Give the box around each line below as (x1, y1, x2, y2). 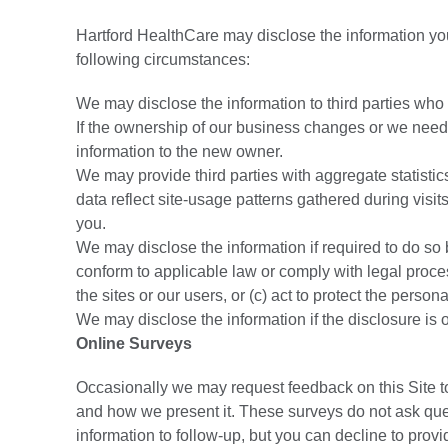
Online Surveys (76, 335, 192, 352)
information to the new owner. (76, 143, 287, 160)
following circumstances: (76, 51, 254, 68)
